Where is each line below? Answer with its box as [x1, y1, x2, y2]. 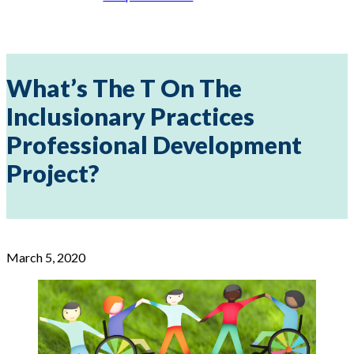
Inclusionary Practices [6, 101, 254, 131]
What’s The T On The [6, 73, 242, 103]
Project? [6, 158, 99, 188]
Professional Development [6, 130, 302, 160]
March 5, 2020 [6, 249, 85, 265]
